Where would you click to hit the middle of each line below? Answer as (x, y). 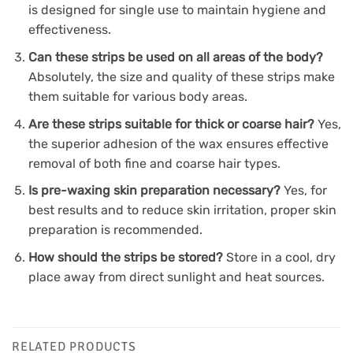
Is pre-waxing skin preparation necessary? (154, 191)
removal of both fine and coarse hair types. (154, 163)
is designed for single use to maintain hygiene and (177, 10)
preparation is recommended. (115, 230)
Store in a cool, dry (279, 257)
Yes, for (303, 191)
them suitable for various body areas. (137, 97)
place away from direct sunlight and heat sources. (176, 277)
